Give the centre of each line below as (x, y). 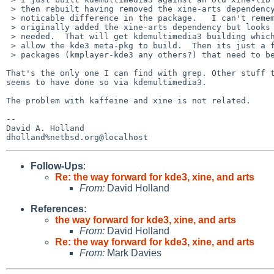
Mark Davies (133, 253)
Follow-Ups (57, 166)
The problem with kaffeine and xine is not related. (128, 100)
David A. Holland (45, 128)
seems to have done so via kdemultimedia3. (106, 82)
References (57, 209)
